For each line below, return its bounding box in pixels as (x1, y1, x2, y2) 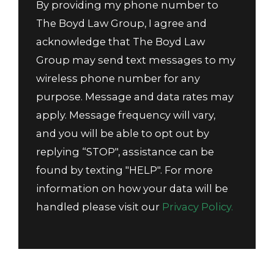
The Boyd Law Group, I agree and (36, 17, 207, 30)
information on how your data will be (36, 182, 229, 195)
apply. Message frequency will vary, (36, 109, 216, 122)
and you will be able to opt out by (36, 127, 210, 140)
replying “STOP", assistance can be (36, 146, 215, 158)
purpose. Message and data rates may (36, 91, 234, 103)
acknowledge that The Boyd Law (36, 35, 206, 48)
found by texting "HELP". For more (36, 164, 213, 177)
